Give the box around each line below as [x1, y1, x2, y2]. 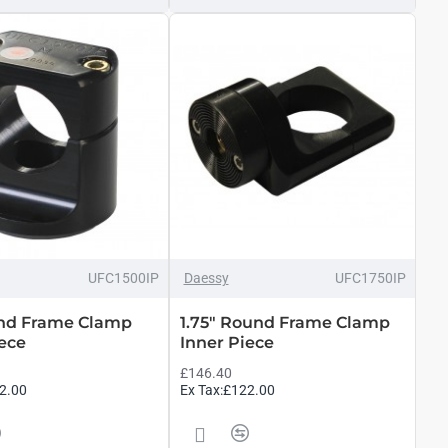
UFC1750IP [335, 270, 406, 286]
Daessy [183, 270, 229, 286]
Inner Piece [179, 333, 274, 352]
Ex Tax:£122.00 [179, 382, 275, 398]
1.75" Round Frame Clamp [179, 313, 390, 332]
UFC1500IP [87, 270, 159, 286]
